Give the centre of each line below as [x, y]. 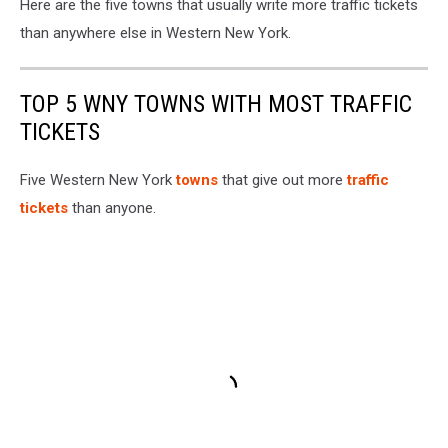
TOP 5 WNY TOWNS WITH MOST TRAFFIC [216, 103]
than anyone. [112, 207]
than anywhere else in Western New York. [155, 32]
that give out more [282, 179]
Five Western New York [98, 179]
